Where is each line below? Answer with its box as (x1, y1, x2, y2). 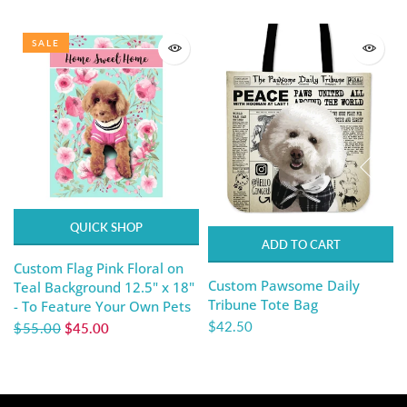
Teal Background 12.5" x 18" (14, 278, 194, 297)
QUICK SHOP (70, 220, 143, 235)
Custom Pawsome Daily (208, 275, 360, 294)
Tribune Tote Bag (208, 294, 318, 313)
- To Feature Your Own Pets (14, 297, 191, 316)
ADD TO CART (261, 236, 341, 252)
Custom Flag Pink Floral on (14, 259, 184, 278)
